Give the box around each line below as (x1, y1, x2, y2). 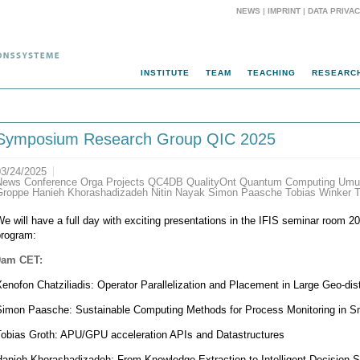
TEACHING (247, 68, 296, 77)
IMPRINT (268, 6, 301, 15)
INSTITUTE (141, 68, 190, 77)
